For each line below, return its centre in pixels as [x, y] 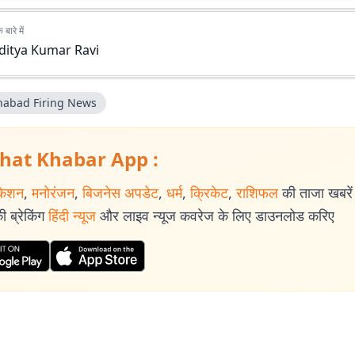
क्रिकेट [209, 193]
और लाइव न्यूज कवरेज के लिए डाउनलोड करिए [217, 216]
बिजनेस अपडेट [120, 193]
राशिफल [257, 193]
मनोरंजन [53, 193]
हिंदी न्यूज [72, 216]
